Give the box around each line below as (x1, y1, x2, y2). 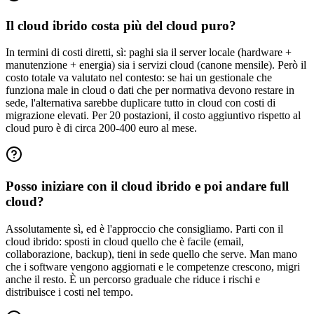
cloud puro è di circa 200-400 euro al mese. (6, 122, 197, 135)
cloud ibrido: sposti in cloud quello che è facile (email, (6, 235, 244, 247)
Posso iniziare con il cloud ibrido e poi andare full (6, 179, 289, 194)
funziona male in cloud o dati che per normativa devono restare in (6, 84, 294, 97)
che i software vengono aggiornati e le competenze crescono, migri (6, 260, 300, 273)
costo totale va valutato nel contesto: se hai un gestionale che (6, 71, 272, 84)
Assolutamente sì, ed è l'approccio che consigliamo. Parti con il (6, 222, 283, 235)
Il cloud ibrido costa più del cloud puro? (6, 18, 236, 33)
